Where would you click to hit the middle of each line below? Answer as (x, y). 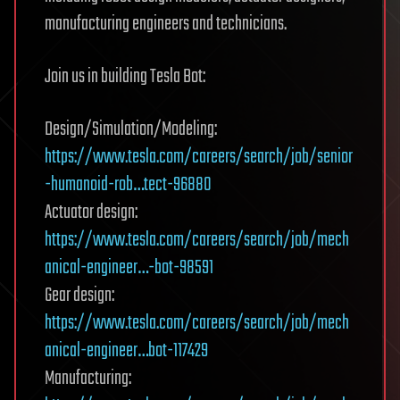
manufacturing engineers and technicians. (166, 24)
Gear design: (79, 296)
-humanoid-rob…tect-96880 (128, 185)
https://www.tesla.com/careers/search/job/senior (199, 157)
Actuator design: (91, 212)
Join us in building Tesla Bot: (125, 77)
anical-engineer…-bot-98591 (129, 268)
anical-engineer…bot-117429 (126, 351)
